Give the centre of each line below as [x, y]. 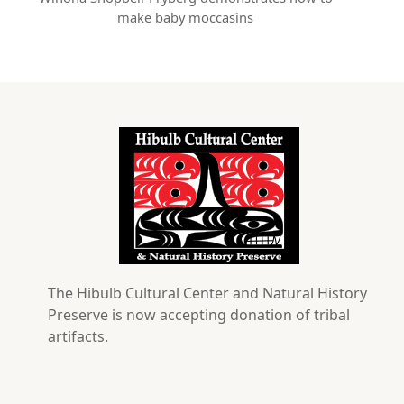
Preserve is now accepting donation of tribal [199, 315]
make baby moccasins [186, 17]
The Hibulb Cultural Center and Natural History [208, 293]
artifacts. [78, 336]
